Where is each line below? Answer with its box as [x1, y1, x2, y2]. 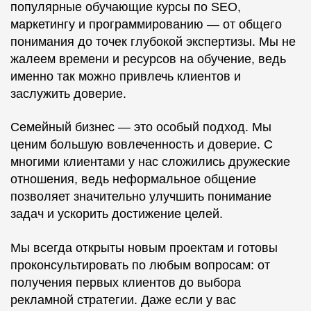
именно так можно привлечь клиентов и [10, 69, 241, 83]
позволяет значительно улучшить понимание [10, 190, 271, 204]
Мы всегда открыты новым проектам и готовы [10, 240, 278, 255]
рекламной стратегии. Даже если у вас [10, 292, 236, 307]
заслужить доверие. [10, 87, 126, 101]
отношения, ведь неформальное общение [10, 172, 256, 187]
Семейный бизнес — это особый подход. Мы [10, 120, 271, 135]
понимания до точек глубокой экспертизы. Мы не [10, 35, 296, 49]
